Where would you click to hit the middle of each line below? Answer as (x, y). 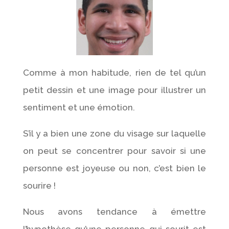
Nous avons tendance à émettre (114, 211)
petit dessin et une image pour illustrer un (114, 90)
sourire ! (39, 185)
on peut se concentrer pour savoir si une (114, 151)
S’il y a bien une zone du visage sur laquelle (114, 133)
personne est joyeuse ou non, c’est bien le (114, 168)
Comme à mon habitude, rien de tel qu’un (114, 72)
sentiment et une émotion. (79, 107)
